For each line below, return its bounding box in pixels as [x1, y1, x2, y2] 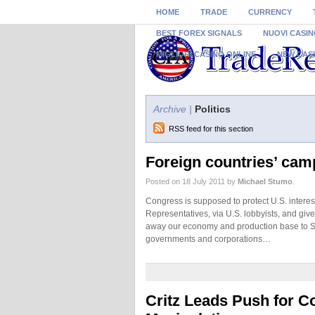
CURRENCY [248, 8, 292, 16]
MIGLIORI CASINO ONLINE [156, 50, 256, 58]
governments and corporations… [146, 234, 271, 244]
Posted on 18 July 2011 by [146, 177, 238, 186]
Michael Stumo [238, 177, 292, 186]
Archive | [153, 103, 192, 115]
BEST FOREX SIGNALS [156, 29, 242, 37]
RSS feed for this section [169, 124, 253, 133]
